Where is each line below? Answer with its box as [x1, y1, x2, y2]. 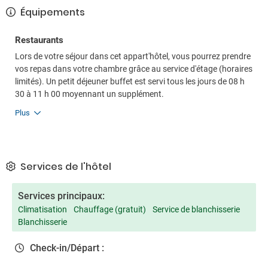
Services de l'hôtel [18, 160, 111, 173]
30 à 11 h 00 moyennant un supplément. [15, 89, 164, 99]
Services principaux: [18, 190, 105, 202]
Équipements [18, 5, 85, 19]
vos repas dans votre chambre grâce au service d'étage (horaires [15, 64, 252, 74]
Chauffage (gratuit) [74, 205, 146, 214]
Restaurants [15, 35, 63, 45]
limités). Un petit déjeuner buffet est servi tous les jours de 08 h [15, 77, 245, 86]
